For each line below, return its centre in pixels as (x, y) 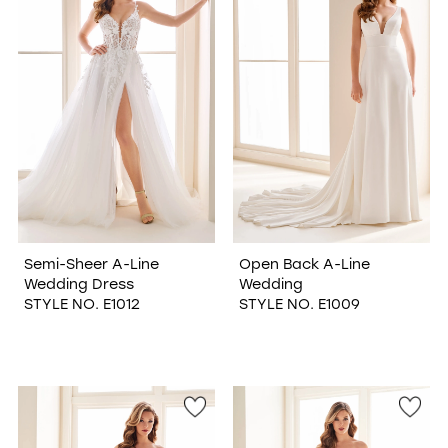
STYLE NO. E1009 (299, 303)
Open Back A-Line (304, 263)
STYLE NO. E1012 (81, 303)
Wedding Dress (78, 283)
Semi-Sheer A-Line (91, 263)
